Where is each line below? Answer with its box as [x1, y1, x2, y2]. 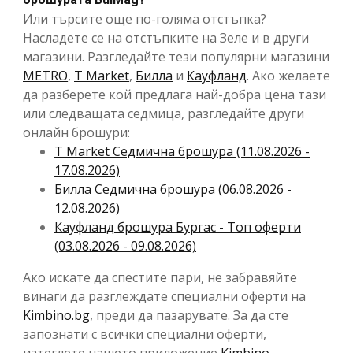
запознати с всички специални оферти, [23, 325, 266, 343]
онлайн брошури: [23, 123, 130, 141]
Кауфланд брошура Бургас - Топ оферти [54, 217, 301, 236]
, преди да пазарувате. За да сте [90, 306, 288, 324]
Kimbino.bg [23, 306, 90, 324]
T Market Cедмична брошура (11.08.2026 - [54, 142, 310, 160]
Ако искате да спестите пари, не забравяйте [23, 268, 297, 286]
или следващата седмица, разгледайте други [23, 104, 304, 122]
